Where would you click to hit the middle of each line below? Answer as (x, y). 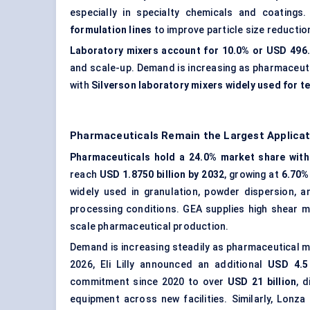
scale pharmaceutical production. (149, 227)
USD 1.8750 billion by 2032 (162, 175)
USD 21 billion (262, 282)
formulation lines (111, 30)
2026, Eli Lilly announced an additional (169, 265)
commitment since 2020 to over (149, 282)
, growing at (253, 175)
